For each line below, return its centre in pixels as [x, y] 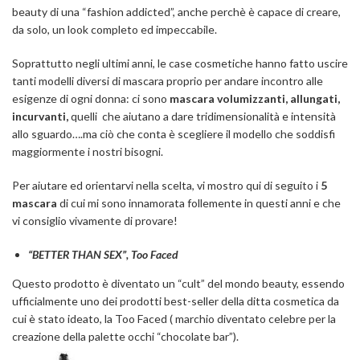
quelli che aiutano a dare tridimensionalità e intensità [203, 117]
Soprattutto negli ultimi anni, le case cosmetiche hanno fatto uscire [180, 63]
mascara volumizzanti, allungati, [255, 99]
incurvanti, [41, 117]
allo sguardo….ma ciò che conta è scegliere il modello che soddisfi [174, 134]
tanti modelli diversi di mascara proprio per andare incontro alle [168, 81]
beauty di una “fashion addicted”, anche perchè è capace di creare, [176, 12]
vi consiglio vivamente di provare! [95, 221]
